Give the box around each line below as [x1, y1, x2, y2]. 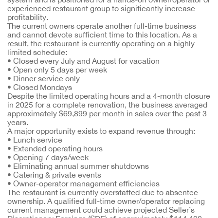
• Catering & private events [7, 170, 101, 179]
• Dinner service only [7, 74, 80, 83]
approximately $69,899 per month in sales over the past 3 [7, 109, 207, 118]
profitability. [7, 13, 48, 21]
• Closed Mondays [7, 83, 72, 91]
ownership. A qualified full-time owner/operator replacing [7, 197, 205, 205]
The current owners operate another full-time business [7, 21, 196, 30]
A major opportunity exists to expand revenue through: [7, 127, 195, 135]
